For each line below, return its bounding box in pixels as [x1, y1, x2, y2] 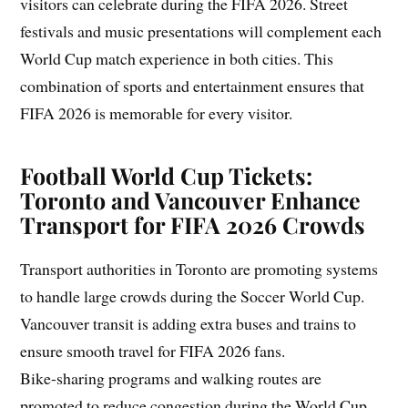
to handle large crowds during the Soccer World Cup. [20, 284, 365, 307]
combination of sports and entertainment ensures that [20, 74, 365, 97]
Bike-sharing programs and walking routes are [20, 366, 322, 389]
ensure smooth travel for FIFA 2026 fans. [20, 339, 286, 362]
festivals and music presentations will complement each [20, 19, 382, 42]
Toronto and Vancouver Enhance [20, 184, 362, 215]
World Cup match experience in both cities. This [20, 46, 334, 69]
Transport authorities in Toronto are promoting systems [20, 257, 379, 280]
